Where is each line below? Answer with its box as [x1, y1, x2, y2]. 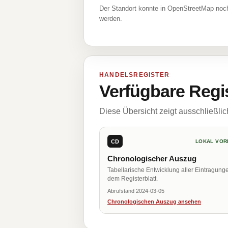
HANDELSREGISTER [99, 71, 169, 78]
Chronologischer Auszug [107, 154, 196, 163]
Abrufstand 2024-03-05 [107, 188, 164, 194]
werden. [99, 15, 122, 22]
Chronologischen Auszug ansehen [107, 198, 201, 205]
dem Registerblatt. [107, 175, 158, 182]
